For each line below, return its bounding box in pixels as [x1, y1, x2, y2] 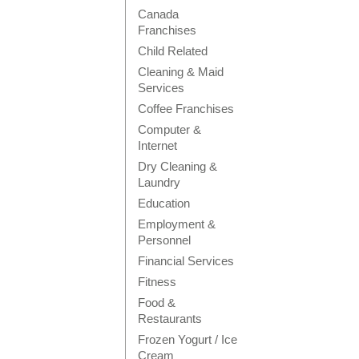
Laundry [138, 175, 180, 189]
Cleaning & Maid [138, 65, 224, 79]
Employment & [138, 217, 216, 231]
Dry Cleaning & [138, 159, 217, 173]
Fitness [138, 275, 176, 288]
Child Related [138, 44, 208, 58]
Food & [138, 296, 175, 309]
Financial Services [138, 254, 234, 268]
